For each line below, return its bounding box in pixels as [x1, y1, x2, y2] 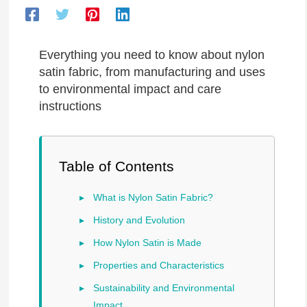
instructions [38, 99, 101, 113]
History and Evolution [93, 214, 185, 225]
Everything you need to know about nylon [38, 48, 265, 62]
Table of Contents [58, 158, 174, 174]
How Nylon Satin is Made [93, 237, 201, 248]
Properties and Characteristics [93, 260, 224, 271]
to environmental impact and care [38, 82, 221, 96]
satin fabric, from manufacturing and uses [38, 65, 265, 79]
